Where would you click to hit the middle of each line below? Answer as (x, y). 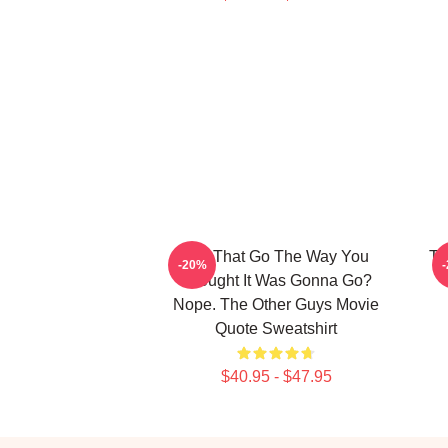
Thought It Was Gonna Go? (276, 280)
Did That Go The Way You (276, 256)
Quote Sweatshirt (276, 328)
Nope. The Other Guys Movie (276, 304)
